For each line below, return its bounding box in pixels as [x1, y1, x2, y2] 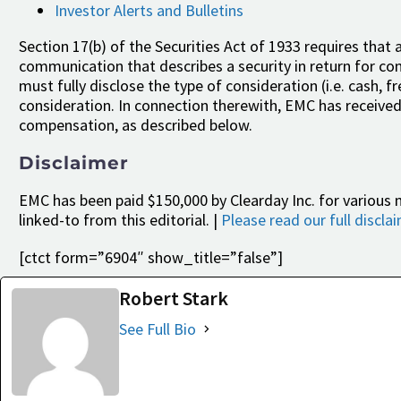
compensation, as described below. [19, 114, 252, 135]
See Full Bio [119, 318, 196, 339]
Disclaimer [19, 151, 129, 174]
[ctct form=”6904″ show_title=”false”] [19, 246, 283, 268]
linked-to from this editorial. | [19, 209, 221, 230]
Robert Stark [119, 285, 228, 311]
